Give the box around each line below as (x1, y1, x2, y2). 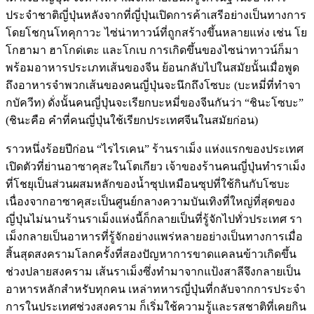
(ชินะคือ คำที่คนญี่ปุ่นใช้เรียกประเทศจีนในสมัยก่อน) (6, 114, 258, 127)
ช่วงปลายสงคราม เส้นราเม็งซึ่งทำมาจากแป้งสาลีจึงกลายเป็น (6, 266, 301, 278)
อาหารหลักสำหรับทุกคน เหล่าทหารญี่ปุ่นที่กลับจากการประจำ (6, 283, 306, 296)
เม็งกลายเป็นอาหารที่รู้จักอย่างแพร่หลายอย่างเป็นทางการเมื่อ (6, 231, 303, 243)
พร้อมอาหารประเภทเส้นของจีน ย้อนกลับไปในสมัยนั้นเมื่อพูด (6, 62, 299, 74)
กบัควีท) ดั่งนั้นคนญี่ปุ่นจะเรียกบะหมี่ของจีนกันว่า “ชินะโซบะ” (6, 97, 303, 109)
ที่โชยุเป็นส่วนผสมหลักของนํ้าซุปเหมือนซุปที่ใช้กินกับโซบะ (6, 178, 290, 191)
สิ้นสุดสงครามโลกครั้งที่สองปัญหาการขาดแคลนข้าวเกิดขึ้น (6, 248, 296, 261)
